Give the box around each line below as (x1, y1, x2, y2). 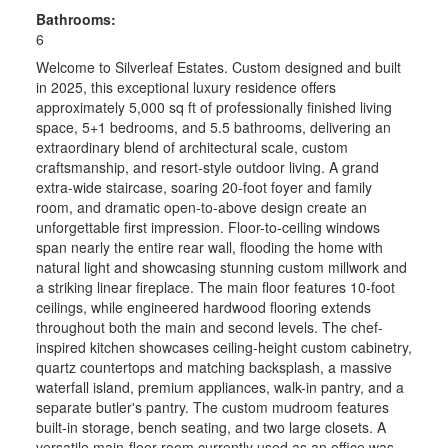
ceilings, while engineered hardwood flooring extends (35, 297, 371, 318)
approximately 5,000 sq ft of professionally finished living (35, 97, 392, 118)
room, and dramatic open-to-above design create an (35, 197, 367, 218)
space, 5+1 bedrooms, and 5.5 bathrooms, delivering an (35, 117, 391, 138)
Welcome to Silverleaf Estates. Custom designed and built (35, 57, 401, 78)
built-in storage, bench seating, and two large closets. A (35, 417, 386, 438)
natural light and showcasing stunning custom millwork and (35, 257, 407, 278)
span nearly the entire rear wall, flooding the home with (35, 237, 383, 258)
